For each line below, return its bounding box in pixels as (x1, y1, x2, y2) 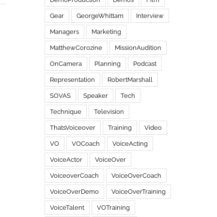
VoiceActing (112, 139, 148, 147)
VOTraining (96, 203, 130, 211)
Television (93, 108, 124, 115)
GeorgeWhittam (76, 12, 124, 19)
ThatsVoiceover (49, 124, 95, 131)
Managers (49, 28, 79, 35)
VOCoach (71, 139, 100, 147)
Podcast (133, 60, 156, 67)
